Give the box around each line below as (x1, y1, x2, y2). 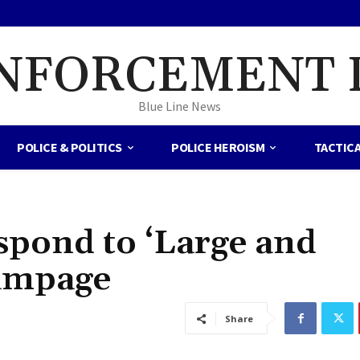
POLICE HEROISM (171, 139, 265, 156)
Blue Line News (138, 98, 222, 115)
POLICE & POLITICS (17, 139, 122, 156)
